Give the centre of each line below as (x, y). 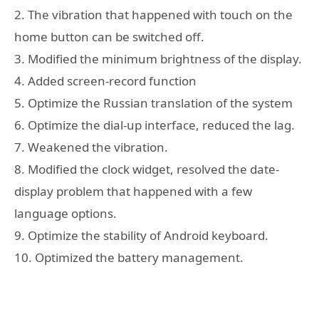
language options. (66, 214)
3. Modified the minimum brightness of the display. (158, 59)
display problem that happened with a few (133, 192)
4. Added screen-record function (105, 81)
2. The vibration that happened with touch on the (153, 15)
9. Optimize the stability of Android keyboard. (141, 236)
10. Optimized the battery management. (129, 258)
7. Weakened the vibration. (91, 147)
